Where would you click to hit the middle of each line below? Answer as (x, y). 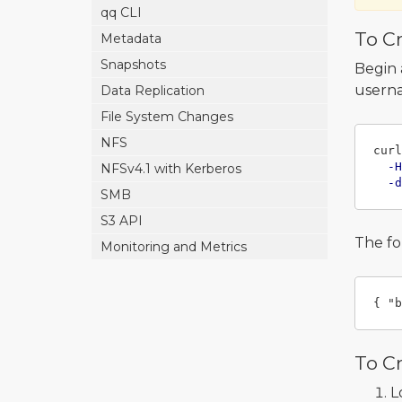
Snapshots (133, 65)
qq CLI (121, 13)
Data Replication (153, 91)
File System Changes (167, 117)
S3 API (122, 221)
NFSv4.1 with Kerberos (171, 169)
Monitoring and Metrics (174, 247)
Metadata (131, 39)
